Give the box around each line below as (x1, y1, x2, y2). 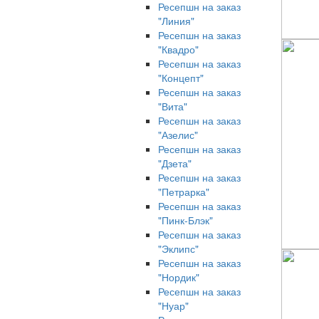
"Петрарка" (158, 184, 209, 199)
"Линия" (158, 14, 194, 28)
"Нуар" (158, 298, 189, 313)
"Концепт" (158, 70, 204, 85)
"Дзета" (158, 156, 192, 170)
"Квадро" (158, 42, 199, 56)
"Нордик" (158, 270, 199, 284)
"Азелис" (158, 127, 198, 142)
